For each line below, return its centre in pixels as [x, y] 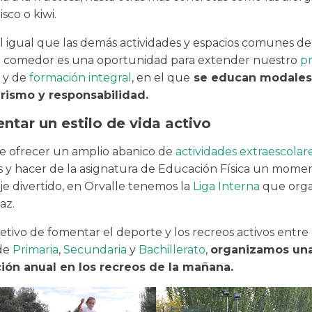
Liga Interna [226, 187]
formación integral [80, 78]
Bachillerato [172, 250]
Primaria [36, 250]
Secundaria [95, 250]
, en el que [161, 78]
